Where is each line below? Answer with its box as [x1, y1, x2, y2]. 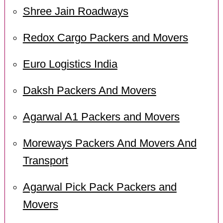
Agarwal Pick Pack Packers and [22, 181, 177, 193]
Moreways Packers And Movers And [22, 137, 197, 149]
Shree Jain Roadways [22, 5, 128, 18]
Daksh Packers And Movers [22, 85, 156, 97]
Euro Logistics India [22, 58, 117, 71]
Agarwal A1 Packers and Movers [22, 111, 180, 123]
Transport [22, 154, 68, 167]
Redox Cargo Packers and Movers [22, 32, 188, 44]
